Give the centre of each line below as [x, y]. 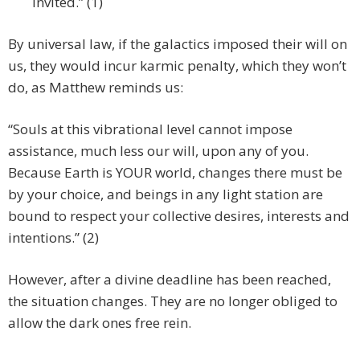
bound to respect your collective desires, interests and [179, 216]
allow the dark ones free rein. [100, 323]
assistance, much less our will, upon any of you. [160, 151]
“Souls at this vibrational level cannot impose [150, 129]
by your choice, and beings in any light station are [166, 194]
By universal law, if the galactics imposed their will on [178, 44]
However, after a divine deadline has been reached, [170, 280]
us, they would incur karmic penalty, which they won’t [177, 66]
